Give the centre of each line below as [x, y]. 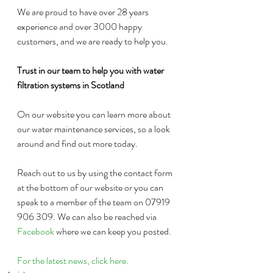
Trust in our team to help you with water [91, 70]
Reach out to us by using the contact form [96, 173]
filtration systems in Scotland [71, 85]
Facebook [36, 231]
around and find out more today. [77, 144]
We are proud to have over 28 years [84, 12]
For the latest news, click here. [73, 261]
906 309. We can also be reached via [88, 217]
